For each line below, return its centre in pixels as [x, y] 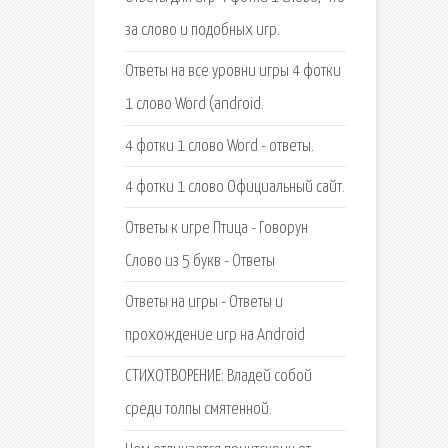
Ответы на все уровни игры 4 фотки [232, 72]
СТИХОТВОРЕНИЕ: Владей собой [218, 377]
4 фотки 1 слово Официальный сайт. [234, 187]
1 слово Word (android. [194, 105]
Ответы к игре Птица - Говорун [216, 228]
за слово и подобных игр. [202, 31]
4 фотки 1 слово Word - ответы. [219, 146]
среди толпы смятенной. [198, 410]
